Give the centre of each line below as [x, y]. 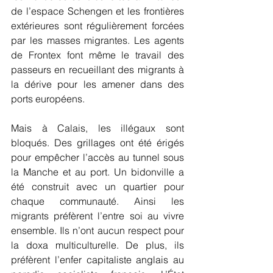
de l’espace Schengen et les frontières [97, 11]
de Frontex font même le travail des [97, 55]
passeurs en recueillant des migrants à [97, 69]
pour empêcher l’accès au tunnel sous [97, 157]
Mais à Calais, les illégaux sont [97, 128]
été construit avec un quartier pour [97, 186]
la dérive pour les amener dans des [97, 84]
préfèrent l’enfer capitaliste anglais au [97, 259]
